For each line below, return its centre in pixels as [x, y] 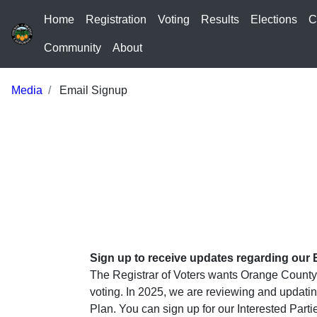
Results [220, 19]
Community [73, 48]
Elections [274, 19]
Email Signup [92, 90]
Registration [116, 19]
